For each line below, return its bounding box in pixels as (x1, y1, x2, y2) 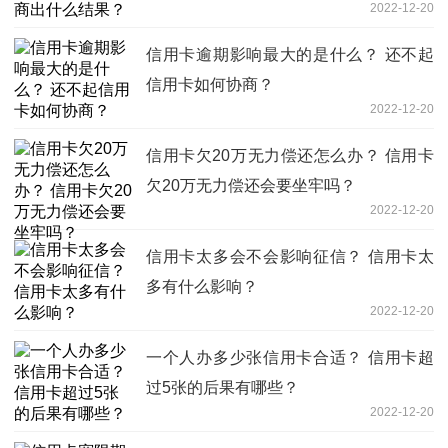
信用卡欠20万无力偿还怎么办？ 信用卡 (146, 147, 434, 165)
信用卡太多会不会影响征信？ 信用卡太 (146, 248, 434, 266)
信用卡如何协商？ (146, 76, 274, 94)
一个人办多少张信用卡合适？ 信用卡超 (146, 349, 434, 367)
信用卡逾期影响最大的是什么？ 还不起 (146, 46, 434, 64)
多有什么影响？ (146, 278, 258, 296)
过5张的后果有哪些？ (146, 379, 299, 397)
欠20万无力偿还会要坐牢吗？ (146, 177, 356, 195)
